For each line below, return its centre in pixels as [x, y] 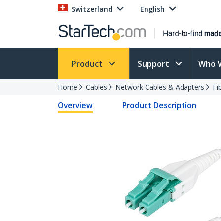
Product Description [160, 105]
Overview [75, 105]
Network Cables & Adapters [160, 87]
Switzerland [92, 9]
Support [154, 64]
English [152, 9]
